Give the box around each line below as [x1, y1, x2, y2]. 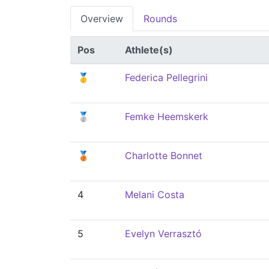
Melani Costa [125, 189, 184, 201]
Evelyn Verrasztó [125, 228, 202, 240]
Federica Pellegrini [125, 71, 208, 83]
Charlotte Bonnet [125, 150, 202, 162]
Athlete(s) [125, 44, 173, 56]
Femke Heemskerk [125, 110, 208, 122]
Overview [80, 13, 123, 25]
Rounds [144, 13, 177, 25]
